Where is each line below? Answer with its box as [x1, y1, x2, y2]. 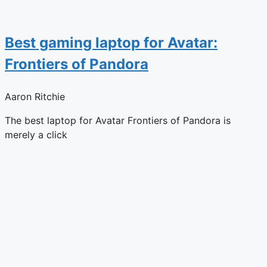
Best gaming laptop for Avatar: [5, 33, 218, 51]
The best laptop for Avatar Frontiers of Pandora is [5, 114, 231, 126]
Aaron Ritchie [5, 90, 65, 103]
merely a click [5, 128, 67, 141]
